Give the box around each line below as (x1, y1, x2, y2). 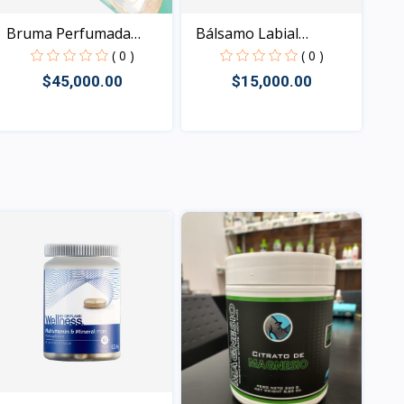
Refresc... (6, 45, 65, 65)
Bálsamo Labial (196, 23, 298, 43)
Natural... (196, 45, 256, 65)
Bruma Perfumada (6, 23, 131, 43)
